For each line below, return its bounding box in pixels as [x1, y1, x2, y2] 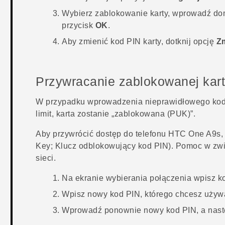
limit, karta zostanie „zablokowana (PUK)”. [36, 109, 196, 118]
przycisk [62, 21, 95, 30]
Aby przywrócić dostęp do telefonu [36, 129, 169, 138]
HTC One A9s [168, 129, 221, 138]
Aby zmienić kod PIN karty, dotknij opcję [62, 37, 216, 46]
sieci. [36, 153, 56, 162]
